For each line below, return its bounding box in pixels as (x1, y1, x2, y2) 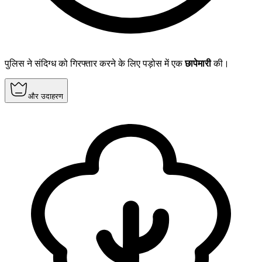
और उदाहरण (28, 92, 63, 101)
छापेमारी (185, 58, 211, 69)
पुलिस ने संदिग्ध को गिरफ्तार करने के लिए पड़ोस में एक (5, 58, 185, 69)
